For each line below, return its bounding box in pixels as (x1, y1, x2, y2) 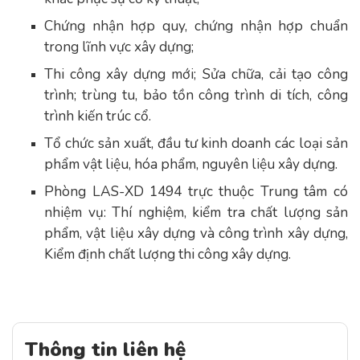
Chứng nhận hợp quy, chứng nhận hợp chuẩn (44, 16, 348, 35)
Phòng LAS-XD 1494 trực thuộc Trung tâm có (44, 182, 348, 201)
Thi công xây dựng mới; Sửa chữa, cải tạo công (44, 64, 348, 84)
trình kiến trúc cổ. (44, 106, 151, 125)
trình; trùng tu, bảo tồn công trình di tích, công (44, 85, 348, 104)
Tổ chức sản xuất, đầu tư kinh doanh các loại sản (44, 133, 348, 153)
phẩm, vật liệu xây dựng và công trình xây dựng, (44, 223, 348, 243)
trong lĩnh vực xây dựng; (44, 37, 194, 56)
